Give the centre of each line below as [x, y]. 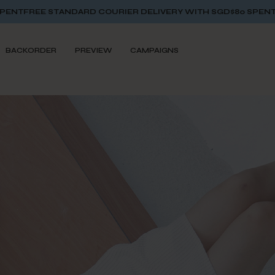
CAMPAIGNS [154, 50]
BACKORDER [31, 50]
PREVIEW [93, 50]
